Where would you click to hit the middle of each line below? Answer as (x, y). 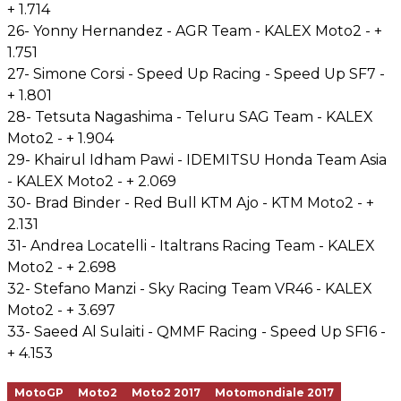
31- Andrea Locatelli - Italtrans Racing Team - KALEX (191, 245)
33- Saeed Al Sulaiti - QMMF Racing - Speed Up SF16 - (196, 331)
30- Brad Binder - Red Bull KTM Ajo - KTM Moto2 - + (191, 202)
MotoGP (39, 392)
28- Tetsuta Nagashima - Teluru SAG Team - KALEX (190, 116)
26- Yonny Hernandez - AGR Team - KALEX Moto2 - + (195, 30)
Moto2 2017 (166, 392)
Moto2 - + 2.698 (62, 267)
